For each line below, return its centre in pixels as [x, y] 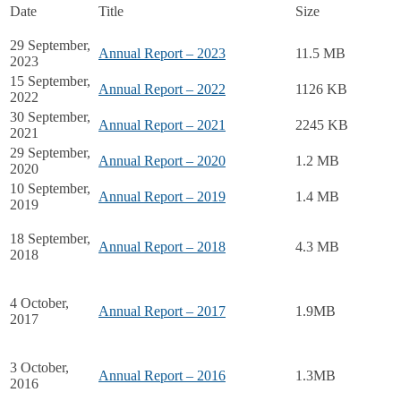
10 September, [50, 188]
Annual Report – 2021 [162, 124]
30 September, [50, 116]
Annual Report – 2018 [162, 246]
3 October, [39, 367]
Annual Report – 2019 [162, 196]
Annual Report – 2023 [162, 53]
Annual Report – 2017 [162, 311]
